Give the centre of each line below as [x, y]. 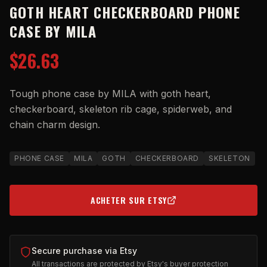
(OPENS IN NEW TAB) [173, 205]
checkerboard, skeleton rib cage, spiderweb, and [121, 109]
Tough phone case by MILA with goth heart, [110, 94]
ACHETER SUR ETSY [129, 200]
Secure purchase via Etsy [84, 251]
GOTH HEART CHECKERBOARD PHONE [125, 12]
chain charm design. [55, 125]
